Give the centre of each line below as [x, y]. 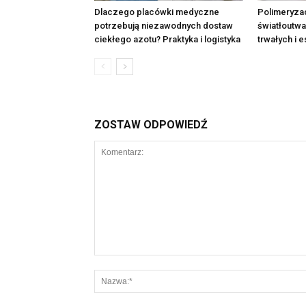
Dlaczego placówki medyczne [157, 12]
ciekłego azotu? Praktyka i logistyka [167, 39]
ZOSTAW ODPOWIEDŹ [151, 125]
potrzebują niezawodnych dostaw [164, 26]
